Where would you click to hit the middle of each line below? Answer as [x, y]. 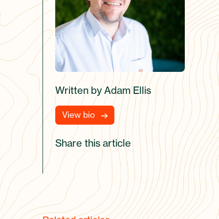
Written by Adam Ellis [103, 90]
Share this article [93, 143]
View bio [78, 115]
